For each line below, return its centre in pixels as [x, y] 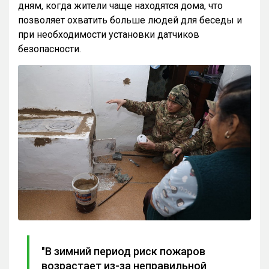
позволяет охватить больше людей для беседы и [130, 20]
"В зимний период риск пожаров [123, 251]
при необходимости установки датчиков [109, 35]
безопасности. [50, 49]
